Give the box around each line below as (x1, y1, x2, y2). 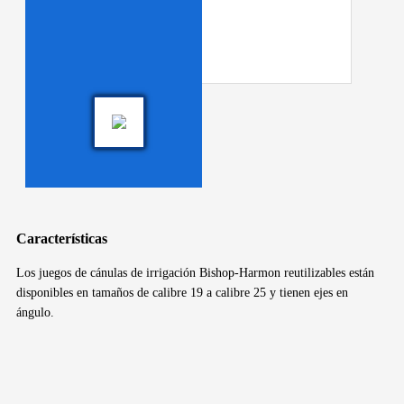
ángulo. (16, 305, 54, 319)
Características (16, 230, 107, 246)
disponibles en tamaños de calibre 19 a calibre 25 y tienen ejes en (16, 285, 348, 299)
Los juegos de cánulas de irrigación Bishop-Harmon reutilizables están (16, 265, 374, 280)
